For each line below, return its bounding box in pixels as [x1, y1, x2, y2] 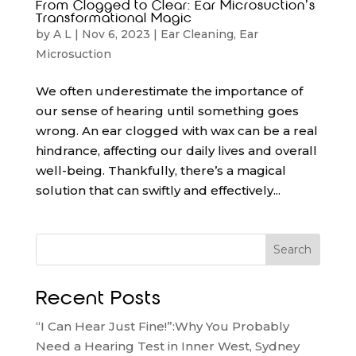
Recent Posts [35, 288, 161, 308]
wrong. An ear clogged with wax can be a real [35, 122, 318, 138]
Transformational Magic [35, 10, 192, 25]
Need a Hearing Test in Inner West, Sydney [35, 338, 300, 354]
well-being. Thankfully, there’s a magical [35, 162, 286, 178]
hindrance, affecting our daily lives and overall [35, 142, 317, 158]
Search [273, 242, 312, 257]
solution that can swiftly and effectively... [35, 182, 281, 198]
